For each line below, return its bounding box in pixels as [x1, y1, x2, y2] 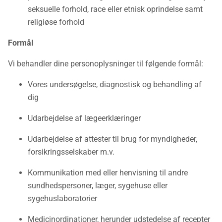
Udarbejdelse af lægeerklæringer [28, 113, 141, 123]
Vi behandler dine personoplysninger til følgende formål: [8, 59, 203, 68]
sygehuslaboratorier [28, 194, 97, 203]
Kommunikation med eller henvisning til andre [28, 168, 188, 177]
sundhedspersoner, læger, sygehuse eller [28, 181, 167, 190]
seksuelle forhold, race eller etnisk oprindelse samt [28, 4, 203, 14]
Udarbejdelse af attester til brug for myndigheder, [28, 134, 197, 144]
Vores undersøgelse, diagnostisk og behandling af [28, 80, 202, 89]
